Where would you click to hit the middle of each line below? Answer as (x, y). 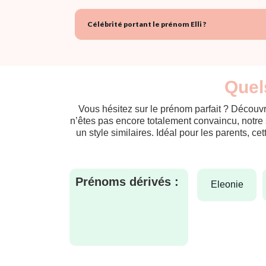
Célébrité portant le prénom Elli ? (147, 24)
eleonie (230, 185)
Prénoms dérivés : (127, 181)
